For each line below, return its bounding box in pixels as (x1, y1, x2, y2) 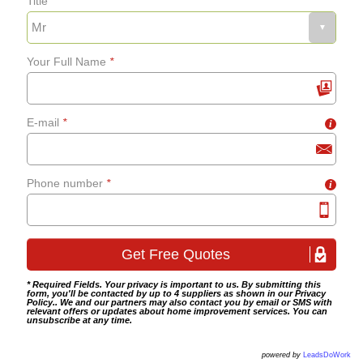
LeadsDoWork (303, 351, 351, 359)
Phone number (27, 177, 106, 190)
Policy (27, 297, 53, 307)
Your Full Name (27, 55, 109, 68)
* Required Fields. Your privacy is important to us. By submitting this (27, 280, 321, 289)
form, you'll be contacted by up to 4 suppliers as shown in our (27, 288, 295, 298)
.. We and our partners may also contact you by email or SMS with (53, 297, 332, 307)
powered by (262, 351, 303, 359)
